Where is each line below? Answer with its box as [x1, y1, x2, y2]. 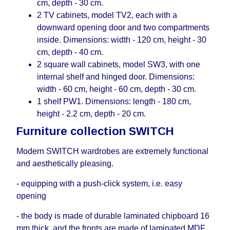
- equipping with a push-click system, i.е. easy [16, 179, 182, 188]
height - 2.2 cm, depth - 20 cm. [37, 109, 146, 118]
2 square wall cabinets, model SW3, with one [37, 60, 200, 69]
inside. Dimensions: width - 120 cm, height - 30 [37, 35, 206, 44]
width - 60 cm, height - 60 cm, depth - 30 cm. [37, 85, 196, 93]
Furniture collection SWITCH [16, 125, 174, 138]
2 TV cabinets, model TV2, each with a [37, 11, 177, 20]
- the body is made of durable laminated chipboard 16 [16, 212, 209, 220]
